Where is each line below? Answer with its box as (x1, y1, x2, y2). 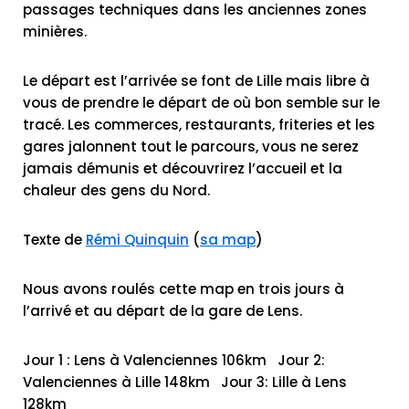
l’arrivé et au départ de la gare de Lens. (23, 300, 302, 320)
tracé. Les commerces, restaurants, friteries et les (23, 114, 375, 134)
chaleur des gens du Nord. (23, 180, 210, 200)
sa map (200, 229, 256, 249)
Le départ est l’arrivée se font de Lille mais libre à (23, 70, 370, 90)
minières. (23, 21, 87, 41)
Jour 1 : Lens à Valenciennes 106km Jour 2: (23, 350, 325, 370)
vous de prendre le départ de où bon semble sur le (23, 92, 380, 112)
